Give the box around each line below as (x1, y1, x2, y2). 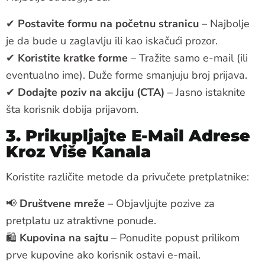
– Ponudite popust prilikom (108, 230, 240, 245)
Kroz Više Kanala (6, 141, 151, 161)
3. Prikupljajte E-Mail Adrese (6, 125, 250, 146)
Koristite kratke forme (18, 50, 128, 65)
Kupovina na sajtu (20, 230, 108, 245)
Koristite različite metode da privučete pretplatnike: (6, 169, 249, 184)
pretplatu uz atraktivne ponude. (6, 213, 156, 228)
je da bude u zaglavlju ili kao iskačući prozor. (6, 33, 218, 48)
